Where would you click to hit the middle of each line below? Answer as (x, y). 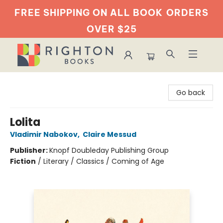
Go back (191, 93)
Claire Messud (110, 134)
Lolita (25, 122)
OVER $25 (111, 29)
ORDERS (187, 13)
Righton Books (32, 82)
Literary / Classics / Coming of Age (104, 161)
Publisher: (30, 150)
